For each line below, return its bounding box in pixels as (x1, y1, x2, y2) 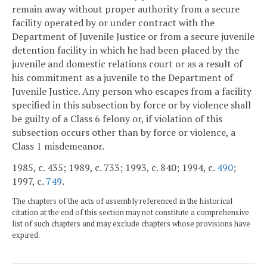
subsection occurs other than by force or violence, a (12, 125, 235, 139)
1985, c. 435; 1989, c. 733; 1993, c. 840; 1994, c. (12, 160, 217, 174)
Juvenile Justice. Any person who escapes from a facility (12, 84, 252, 98)
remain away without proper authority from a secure (12, 2, 240, 15)
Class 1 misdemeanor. (12, 139, 104, 153)
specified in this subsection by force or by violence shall (12, 98, 251, 111)
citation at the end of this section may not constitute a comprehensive (12, 207, 249, 218)
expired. (12, 230, 40, 241)
